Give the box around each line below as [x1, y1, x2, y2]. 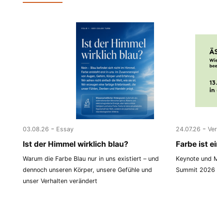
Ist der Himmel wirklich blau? [23, 139, 129, 149]
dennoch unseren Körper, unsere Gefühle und [23, 166, 153, 174]
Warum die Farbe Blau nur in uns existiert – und [23, 155, 159, 163]
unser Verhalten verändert [23, 177, 98, 185]
